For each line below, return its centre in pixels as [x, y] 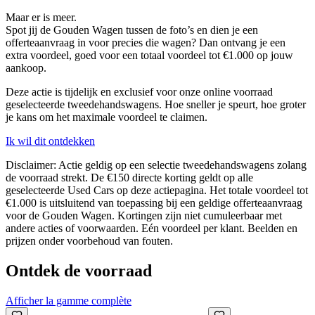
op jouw [274, 56]
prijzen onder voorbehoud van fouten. [89, 241]
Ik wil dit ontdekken [50, 141]
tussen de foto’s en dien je [183, 30]
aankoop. [27, 68]
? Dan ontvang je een [238, 43]
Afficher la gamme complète [69, 301]
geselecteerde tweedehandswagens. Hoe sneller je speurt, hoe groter [156, 105]
